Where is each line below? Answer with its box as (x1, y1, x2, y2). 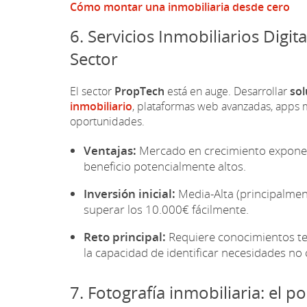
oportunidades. (70, 113, 145, 129)
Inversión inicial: (84, 185, 175, 201)
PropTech (114, 83, 164, 99)
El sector (70, 83, 114, 99)
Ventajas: (84, 142, 136, 158)
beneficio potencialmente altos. (84, 158, 246, 174)
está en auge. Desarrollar (164, 83, 290, 99)
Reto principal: (84, 228, 166, 245)
